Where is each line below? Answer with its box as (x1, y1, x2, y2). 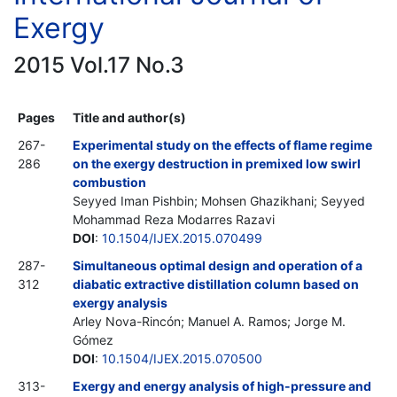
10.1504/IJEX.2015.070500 (102, 350, 262, 366)
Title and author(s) (73, 109, 186, 125)
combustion (73, 174, 146, 190)
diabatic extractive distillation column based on (73, 276, 359, 292)
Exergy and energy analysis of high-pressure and (73, 378, 371, 393)
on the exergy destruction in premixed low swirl (73, 155, 361, 171)
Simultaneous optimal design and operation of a (73, 257, 362, 273)
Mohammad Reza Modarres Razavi (73, 211, 275, 227)
